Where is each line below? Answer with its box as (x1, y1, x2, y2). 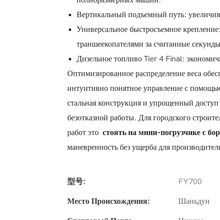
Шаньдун (178, 197, 210, 206)
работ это (67, 128, 101, 137)
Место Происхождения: (67, 197, 150, 206)
